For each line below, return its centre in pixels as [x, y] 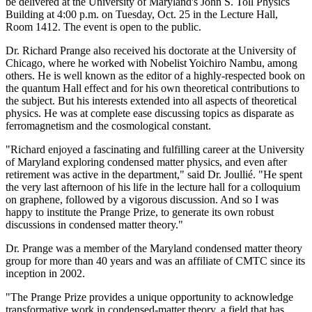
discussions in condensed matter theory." [94, 224]
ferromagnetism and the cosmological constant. [108, 125]
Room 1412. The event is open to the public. [103, 26]
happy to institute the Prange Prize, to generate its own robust [140, 212]
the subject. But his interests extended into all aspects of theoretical [151, 100]
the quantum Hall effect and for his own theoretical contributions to [153, 88]
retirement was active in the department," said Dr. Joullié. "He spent [154, 174]
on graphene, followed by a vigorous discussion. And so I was [142, 199]
